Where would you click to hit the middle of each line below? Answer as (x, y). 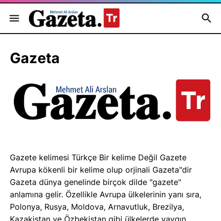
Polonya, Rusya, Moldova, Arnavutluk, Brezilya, (97, 207)
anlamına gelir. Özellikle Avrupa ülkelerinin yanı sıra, (106, 195)
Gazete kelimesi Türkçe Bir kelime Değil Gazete (98, 158)
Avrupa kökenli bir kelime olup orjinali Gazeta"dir (101, 170)
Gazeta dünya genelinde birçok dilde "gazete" (95, 182)
